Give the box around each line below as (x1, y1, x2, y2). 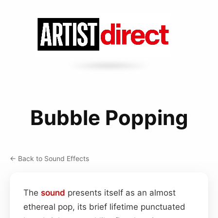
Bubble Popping (30, 105, 188, 130)
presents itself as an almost (65, 187, 176, 198)
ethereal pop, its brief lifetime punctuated (23, 201, 185, 212)
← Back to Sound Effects (10, 154, 89, 163)
